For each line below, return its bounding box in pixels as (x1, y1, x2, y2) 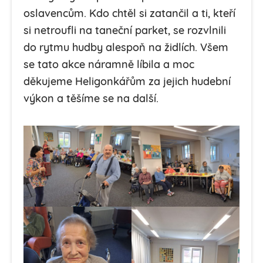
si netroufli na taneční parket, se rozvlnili (23, 25, 226, 37)
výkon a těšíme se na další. (23, 93, 159, 105)
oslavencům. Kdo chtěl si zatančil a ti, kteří (23, 8, 235, 20)
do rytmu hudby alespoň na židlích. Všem (23, 42, 228, 54)
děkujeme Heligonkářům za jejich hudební (23, 76, 231, 88)
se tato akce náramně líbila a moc (23, 59, 194, 71)
